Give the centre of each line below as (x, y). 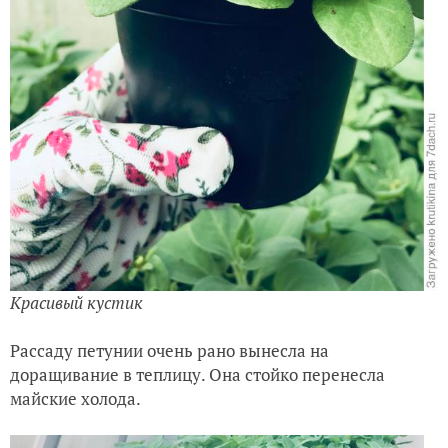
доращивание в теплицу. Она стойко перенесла (197, 375)
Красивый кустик (76, 303)
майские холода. (75, 399)
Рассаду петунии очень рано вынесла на (169, 351)
